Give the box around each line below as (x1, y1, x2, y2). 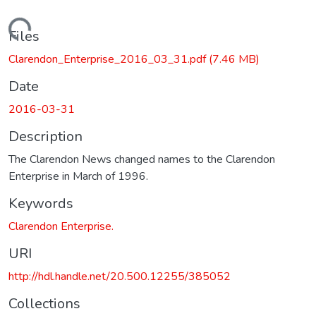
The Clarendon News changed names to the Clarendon (8, 151, 275, 167)
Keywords (8, 193, 73, 213)
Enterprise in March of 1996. (8, 168, 148, 184)
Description (8, 126, 83, 146)
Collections (8, 293, 80, 313)
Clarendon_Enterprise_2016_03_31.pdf (8, 51, 209, 67)
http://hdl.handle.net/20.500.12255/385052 (8, 268, 231, 284)
